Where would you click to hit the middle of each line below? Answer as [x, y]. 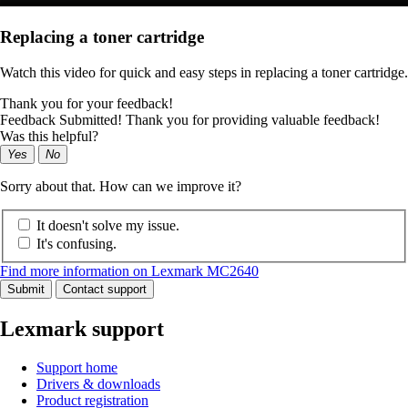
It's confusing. [76, 244]
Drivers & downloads [98, 384]
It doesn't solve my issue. [108, 226]
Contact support [105, 290]
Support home [77, 368]
